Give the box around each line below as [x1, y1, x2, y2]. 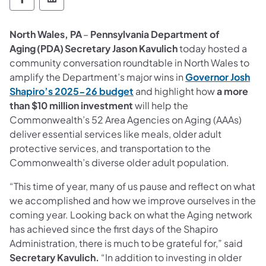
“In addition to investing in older [101, 251, 242, 264]
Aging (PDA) [9, 42, 64, 55]
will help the [133, 99, 188, 112]
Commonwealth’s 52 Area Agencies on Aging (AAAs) [9, 113, 242, 126]
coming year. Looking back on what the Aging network [9, 208, 252, 221]
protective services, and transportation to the [9, 142, 211, 155]
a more [217, 85, 248, 98]
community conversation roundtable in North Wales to [9, 56, 249, 69]
